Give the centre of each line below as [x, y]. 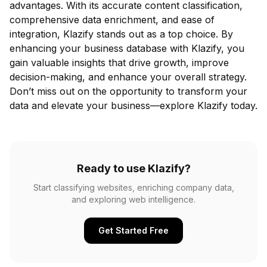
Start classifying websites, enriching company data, [133, 187]
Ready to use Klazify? [133, 168]
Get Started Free [133, 230]
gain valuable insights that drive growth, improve [119, 62]
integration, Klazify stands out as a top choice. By [121, 34]
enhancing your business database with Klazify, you [127, 48]
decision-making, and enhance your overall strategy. [128, 77]
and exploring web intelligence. [133, 199]
